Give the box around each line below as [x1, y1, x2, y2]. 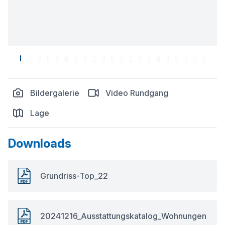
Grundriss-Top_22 [40, 171, 108, 181]
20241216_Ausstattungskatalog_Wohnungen [40, 211, 206, 221]
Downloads [8, 136, 71, 151]
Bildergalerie [30, 88, 79, 98]
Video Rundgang [105, 88, 168, 98]
